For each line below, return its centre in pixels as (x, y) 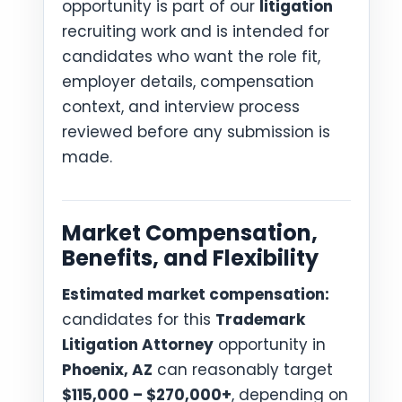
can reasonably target (243, 370)
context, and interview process (181, 107)
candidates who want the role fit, (191, 57)
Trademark (260, 319)
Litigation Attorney (138, 345)
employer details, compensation (188, 82)
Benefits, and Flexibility (190, 258)
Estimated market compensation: (196, 294)
